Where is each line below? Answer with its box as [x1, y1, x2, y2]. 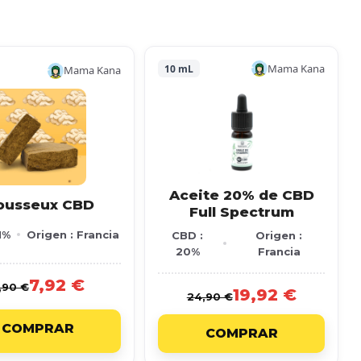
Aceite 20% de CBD [168, 187, 314, 203]
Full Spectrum [189, 204, 294, 220]
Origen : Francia [26, 228, 119, 242]
